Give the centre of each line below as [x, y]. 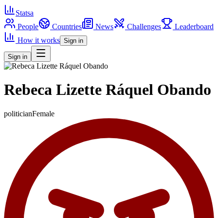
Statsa [25, 13]
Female [43, 113]
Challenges [144, 27]
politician [18, 113]
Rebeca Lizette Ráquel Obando [108, 90]
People [28, 27]
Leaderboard [194, 27]
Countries [67, 27]
